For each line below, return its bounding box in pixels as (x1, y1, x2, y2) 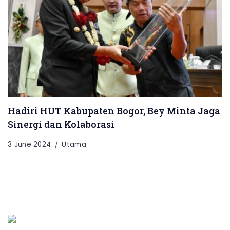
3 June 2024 (8, 139, 51, 149)
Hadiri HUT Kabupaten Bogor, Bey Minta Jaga (8, 104, 220, 117)
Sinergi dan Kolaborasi (8, 118, 114, 130)
